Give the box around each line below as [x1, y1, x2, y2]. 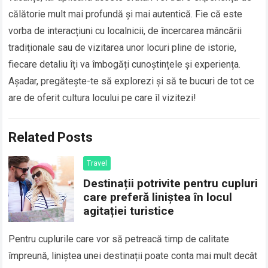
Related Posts [8, 130, 93, 145]
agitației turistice [83, 204, 175, 218]
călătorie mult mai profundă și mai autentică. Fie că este [8, 8, 243, 20]
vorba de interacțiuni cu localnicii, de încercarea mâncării [8, 25, 242, 37]
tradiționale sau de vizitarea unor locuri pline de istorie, [8, 42, 237, 54]
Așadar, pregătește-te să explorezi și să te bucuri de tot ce [8, 75, 255, 87]
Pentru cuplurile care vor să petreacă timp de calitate [8, 233, 230, 245]
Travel [87, 159, 108, 168]
